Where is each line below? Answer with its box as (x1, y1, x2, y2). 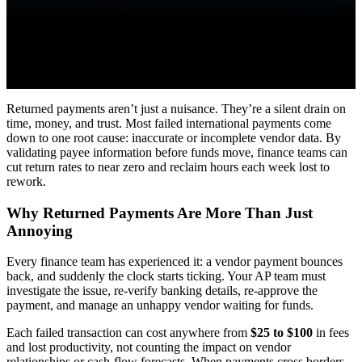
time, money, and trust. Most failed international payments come (6, 116, 331, 130)
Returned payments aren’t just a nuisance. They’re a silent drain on (6, 101, 346, 116)
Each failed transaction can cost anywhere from (6, 326, 250, 340)
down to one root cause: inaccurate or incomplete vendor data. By (6, 130, 341, 145)
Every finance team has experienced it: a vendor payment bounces (6, 255, 343, 269)
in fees (313, 326, 349, 340)
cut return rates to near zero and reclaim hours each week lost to (6, 159, 330, 174)
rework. (6, 174, 46, 188)
